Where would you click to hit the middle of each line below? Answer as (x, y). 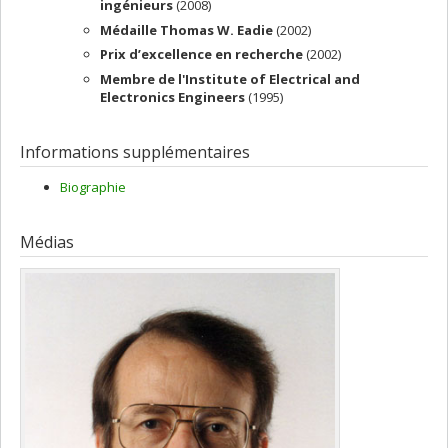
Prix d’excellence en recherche (203, 54)
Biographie (93, 187)
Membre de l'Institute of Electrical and (230, 78)
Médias (47, 242)
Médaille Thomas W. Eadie (188, 29)
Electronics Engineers (174, 96)
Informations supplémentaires (135, 151)
